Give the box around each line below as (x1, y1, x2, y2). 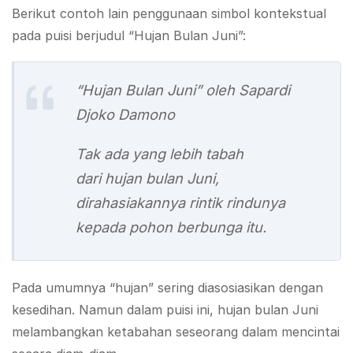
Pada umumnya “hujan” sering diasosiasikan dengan (12, 279, 323, 295)
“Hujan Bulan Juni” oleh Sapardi (76, 80, 290, 98)
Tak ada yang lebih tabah (76, 145, 243, 163)
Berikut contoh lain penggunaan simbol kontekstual (12, 5, 326, 21)
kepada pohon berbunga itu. (76, 218, 266, 236)
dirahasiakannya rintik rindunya (76, 194, 285, 212)
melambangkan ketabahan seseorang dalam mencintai (12, 323, 340, 340)
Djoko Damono (76, 105, 175, 123)
